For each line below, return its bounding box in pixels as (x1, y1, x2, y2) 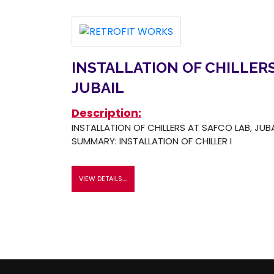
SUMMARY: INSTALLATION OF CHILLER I (72, 134, 232, 147)
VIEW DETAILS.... (79, 173, 127, 183)
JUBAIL (72, 78, 124, 97)
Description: (72, 105, 141, 120)
